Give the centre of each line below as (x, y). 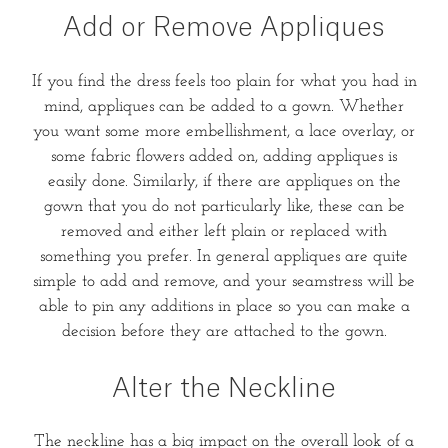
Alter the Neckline (224, 388)
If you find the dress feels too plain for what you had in (224, 81)
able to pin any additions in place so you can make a (224, 306)
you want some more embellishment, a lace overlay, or (224, 131)
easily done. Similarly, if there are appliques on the (224, 181)
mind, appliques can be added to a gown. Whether (224, 106)
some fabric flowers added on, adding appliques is (224, 156)
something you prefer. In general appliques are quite (224, 256)
